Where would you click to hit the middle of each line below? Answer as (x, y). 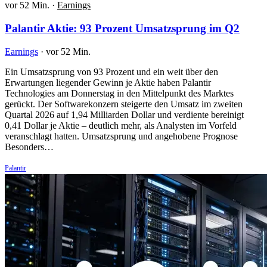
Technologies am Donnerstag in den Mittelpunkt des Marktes (119, 93)
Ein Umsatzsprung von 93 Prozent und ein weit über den (111, 72)
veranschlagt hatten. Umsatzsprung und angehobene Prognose (121, 136)
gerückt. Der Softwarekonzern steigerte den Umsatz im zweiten (124, 104)
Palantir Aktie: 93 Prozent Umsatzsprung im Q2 (122, 28)
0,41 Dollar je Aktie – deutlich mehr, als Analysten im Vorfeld (121, 125)
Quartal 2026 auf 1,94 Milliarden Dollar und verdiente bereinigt (124, 114)
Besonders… (29, 147)
